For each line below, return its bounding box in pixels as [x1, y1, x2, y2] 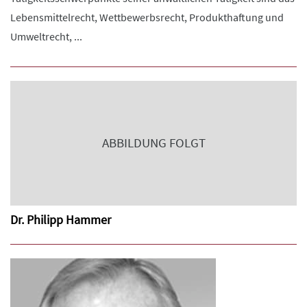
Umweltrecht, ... [10, 29, 82, 43]
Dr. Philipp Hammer [10, 212, 111, 228]
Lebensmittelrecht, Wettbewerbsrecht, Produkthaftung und [10, 10, 284, 24]
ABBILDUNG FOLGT [101, 135, 206, 151]
